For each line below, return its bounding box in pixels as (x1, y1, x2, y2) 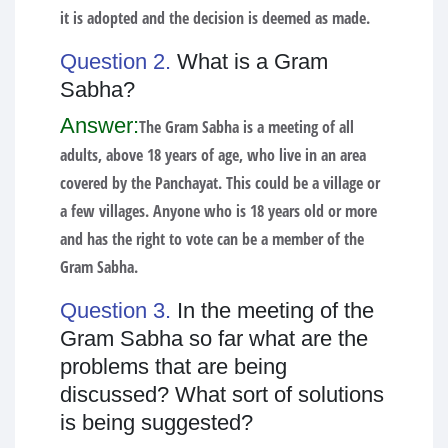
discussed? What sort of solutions (60, 381, 384, 407)
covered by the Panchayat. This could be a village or (60, 171, 380, 194)
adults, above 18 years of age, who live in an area (60, 143, 366, 166)
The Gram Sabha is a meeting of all (139, 115, 354, 138)
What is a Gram (177, 48, 328, 74)
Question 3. (60, 297, 177, 323)
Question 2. (60, 48, 177, 74)
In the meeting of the (177, 297, 374, 323)
